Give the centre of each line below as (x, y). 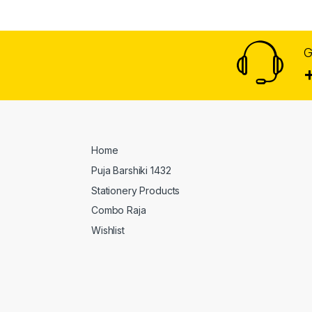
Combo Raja (119, 210)
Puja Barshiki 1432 (131, 170)
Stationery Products (136, 190)
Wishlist (108, 230)
